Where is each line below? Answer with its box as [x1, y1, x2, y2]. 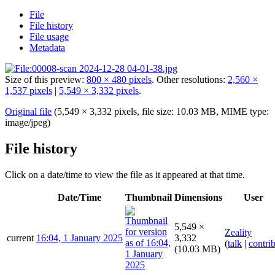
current [7, 232, 34, 243]
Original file [5, 106, 52, 117]
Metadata [29, 42, 65, 53]
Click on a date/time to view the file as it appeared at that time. [5, 169, 245, 180]
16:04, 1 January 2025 [36, 232, 123, 243]
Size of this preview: [5, 74, 87, 85]
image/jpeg [5, 117, 47, 128]
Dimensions [174, 192, 222, 203]
